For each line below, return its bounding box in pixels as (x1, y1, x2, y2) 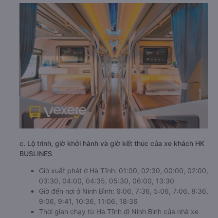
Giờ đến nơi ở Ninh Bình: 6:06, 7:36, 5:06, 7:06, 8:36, (39, 187, 208, 196)
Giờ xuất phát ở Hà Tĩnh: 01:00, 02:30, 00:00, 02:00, (39, 166, 208, 175)
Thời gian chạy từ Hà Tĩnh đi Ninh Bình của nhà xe (39, 207, 199, 216)
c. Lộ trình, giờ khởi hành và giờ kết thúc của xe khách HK (19, 139, 204, 148)
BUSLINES (19, 149, 52, 158)
